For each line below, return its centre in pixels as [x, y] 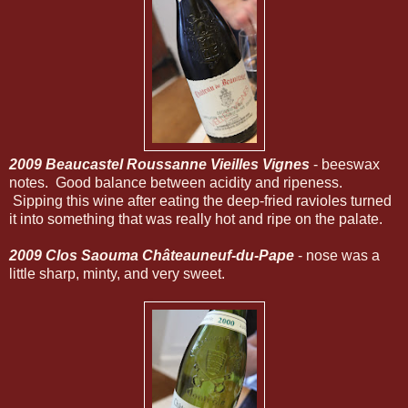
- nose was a [337, 255]
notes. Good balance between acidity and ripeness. [176, 182]
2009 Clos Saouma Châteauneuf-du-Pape [152, 255]
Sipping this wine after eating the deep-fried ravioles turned [200, 200]
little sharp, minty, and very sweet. [117, 273]
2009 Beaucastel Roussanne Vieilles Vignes [159, 164]
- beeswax [345, 164]
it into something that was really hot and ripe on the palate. [196, 219]
